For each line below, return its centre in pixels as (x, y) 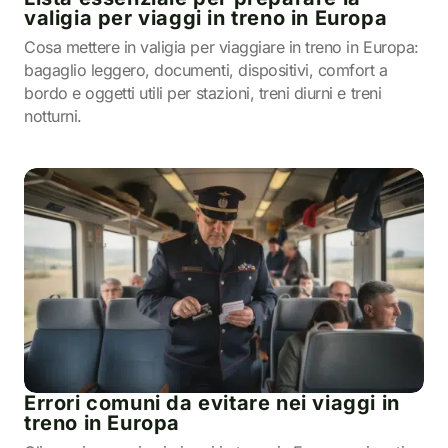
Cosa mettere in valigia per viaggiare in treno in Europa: (221, 47)
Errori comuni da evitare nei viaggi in (212, 403)
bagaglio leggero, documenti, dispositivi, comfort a (206, 70)
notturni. (53, 116)
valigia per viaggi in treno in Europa (206, 18)
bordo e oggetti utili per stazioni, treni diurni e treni (203, 93)
